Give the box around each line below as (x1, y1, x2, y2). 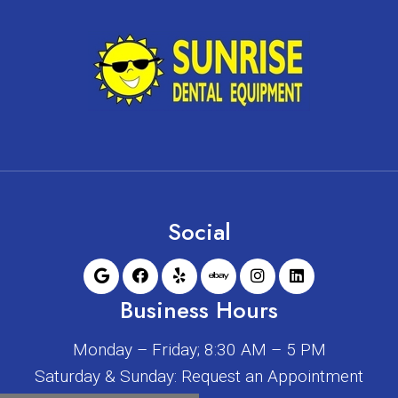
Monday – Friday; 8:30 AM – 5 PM (72, 338, 326, 360)
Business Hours (120, 292, 278, 327)
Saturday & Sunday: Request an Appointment (35, 365, 363, 386)
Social (167, 214, 231, 249)
